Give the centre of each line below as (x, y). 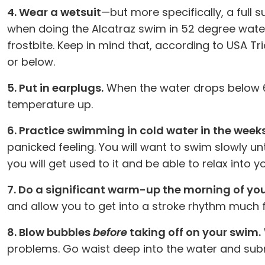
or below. (31, 62)
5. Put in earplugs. (55, 88)
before (110, 232)
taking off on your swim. (194, 232)
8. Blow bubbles (50, 232)
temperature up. (50, 104)
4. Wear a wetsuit (54, 12)
